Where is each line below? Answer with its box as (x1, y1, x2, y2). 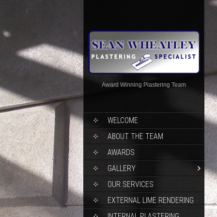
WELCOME (108, 115, 138, 125)
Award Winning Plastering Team (102, 81, 186, 88)
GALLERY (108, 163, 136, 173)
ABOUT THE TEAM (108, 131, 163, 141)
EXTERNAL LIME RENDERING (108, 195, 194, 205)
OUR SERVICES (108, 179, 154, 189)
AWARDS (108, 147, 135, 157)
